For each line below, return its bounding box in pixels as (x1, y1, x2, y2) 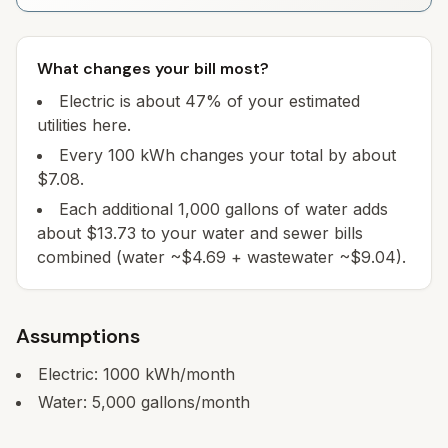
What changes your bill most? (37, 58, 269, 79)
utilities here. (37, 115, 131, 135)
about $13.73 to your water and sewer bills (37, 223, 363, 243)
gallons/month (136, 392, 250, 412)
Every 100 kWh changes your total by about (59, 145, 396, 165)
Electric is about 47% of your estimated (59, 91, 360, 111)
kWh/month (140, 364, 235, 384)
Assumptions (16, 323, 140, 349)
